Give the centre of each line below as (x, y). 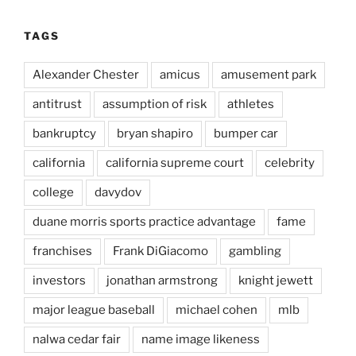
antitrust (57, 104)
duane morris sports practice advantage (144, 221)
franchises (62, 251)
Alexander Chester (86, 74)
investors (59, 280)
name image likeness (201, 339)
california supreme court (175, 163)
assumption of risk (155, 104)
